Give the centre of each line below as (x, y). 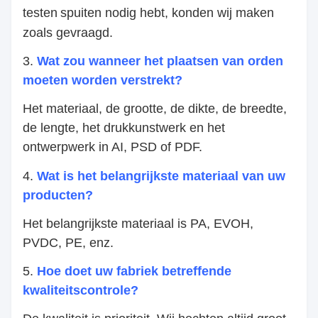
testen (40, 12)
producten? (58, 195)
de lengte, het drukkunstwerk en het (124, 128)
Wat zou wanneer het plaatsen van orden (160, 61)
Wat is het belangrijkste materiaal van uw (161, 176)
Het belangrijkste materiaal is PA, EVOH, (138, 224)
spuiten (81, 12)
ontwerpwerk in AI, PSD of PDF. (113, 147)
